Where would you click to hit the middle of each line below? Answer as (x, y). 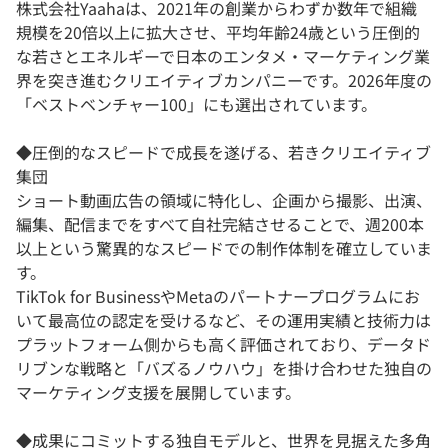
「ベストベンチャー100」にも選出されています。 (196, 104)
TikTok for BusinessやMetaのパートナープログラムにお (218, 296)
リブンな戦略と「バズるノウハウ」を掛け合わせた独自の (224, 368)
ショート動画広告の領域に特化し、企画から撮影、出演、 (224, 200)
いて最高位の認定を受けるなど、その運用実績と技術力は (223, 320)
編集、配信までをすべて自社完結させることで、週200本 (220, 224)
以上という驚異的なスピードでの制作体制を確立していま (224, 248)
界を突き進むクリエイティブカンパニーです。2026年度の (224, 80)
